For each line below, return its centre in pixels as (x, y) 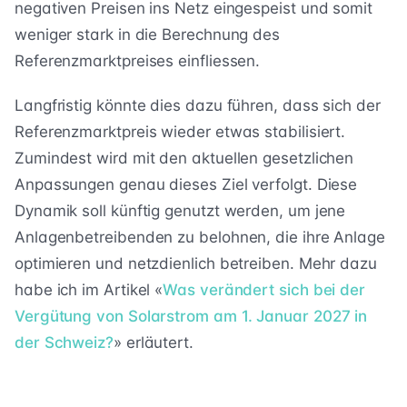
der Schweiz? (64, 343)
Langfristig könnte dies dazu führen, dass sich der (198, 106)
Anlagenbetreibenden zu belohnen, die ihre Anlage (200, 238)
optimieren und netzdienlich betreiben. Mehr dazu (196, 264)
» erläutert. (153, 343)
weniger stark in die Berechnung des (148, 35)
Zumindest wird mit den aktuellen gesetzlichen (184, 159)
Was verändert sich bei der (264, 290)
